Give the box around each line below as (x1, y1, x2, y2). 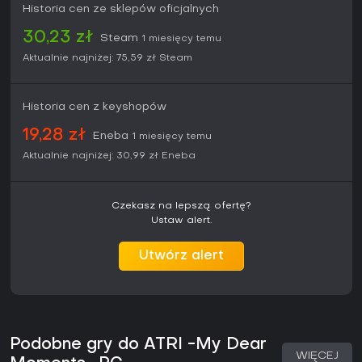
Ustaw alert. (151, 216, 212, 226)
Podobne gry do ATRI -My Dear (10, 337, 267, 354)
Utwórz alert (139, 250, 224, 263)
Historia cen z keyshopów (23, 102, 166, 113)
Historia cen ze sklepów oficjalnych (23, 4, 219, 15)
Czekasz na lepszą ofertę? (112, 201, 251, 212)
